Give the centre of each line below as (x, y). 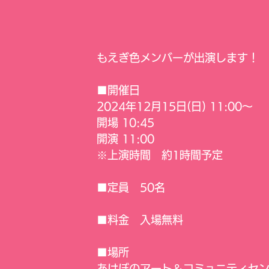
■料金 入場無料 (140, 219)
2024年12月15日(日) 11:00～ (175, 106)
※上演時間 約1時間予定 (160, 155)
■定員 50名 (131, 187)
